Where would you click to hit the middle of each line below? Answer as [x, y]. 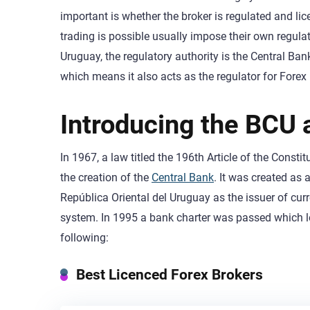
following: [84, 238]
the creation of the [106, 178]
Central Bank [183, 178]
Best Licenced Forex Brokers [170, 274]
